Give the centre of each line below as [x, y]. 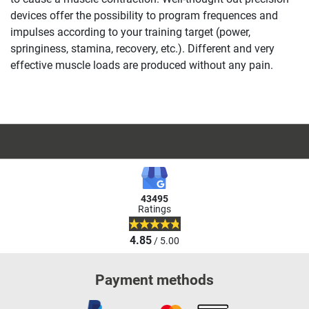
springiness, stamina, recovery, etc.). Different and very [142, 48]
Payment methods [154, 280]
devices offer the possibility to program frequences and [144, 15]
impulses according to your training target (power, [130, 32]
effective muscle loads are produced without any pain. [142, 65]
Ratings [154, 209]
